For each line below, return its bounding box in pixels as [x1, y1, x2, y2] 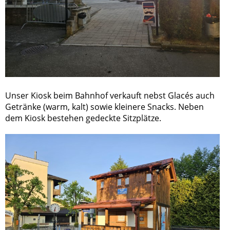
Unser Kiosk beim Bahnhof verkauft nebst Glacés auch [5, 89, 215, 101]
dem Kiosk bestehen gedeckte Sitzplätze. [5, 112, 163, 124]
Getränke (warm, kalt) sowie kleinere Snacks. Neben [5, 101, 204, 112]
